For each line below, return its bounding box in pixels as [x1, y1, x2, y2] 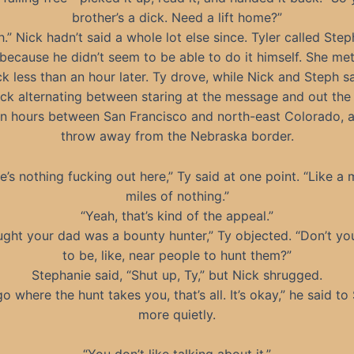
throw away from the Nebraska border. [60, 128, 294, 144]
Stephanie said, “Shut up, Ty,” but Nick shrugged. [32, 266, 322, 283]
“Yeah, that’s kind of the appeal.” [81, 207, 273, 224]
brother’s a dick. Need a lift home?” [72, 9, 282, 25]
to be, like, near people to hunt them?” [62, 247, 292, 263]
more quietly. [138, 306, 216, 322]
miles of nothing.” [125, 187, 229, 204]
